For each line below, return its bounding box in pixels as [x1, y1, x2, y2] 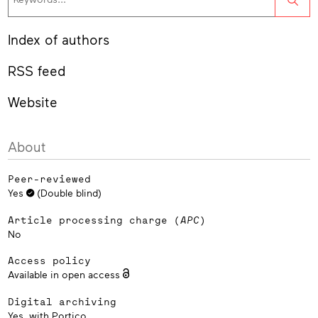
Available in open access [8, 268, 123, 281]
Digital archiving [8, 294, 116, 308]
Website [8, 93, 57, 110]
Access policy [8, 253, 91, 268]
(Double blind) [34, 187, 102, 199]
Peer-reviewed [8, 172, 91, 186]
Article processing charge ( [8, 212, 180, 226]
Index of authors [8, 31, 109, 48]
